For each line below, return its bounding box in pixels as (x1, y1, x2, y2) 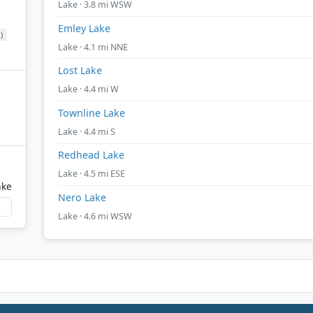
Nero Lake (58, 190, 106, 204)
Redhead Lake (58, 148, 124, 162)
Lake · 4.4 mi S (58, 125, 115, 138)
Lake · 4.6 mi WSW (58, 210, 132, 222)
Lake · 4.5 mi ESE (58, 168, 125, 180)
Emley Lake (58, 21, 110, 35)
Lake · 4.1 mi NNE (58, 41, 128, 53)
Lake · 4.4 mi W (58, 83, 119, 96)
